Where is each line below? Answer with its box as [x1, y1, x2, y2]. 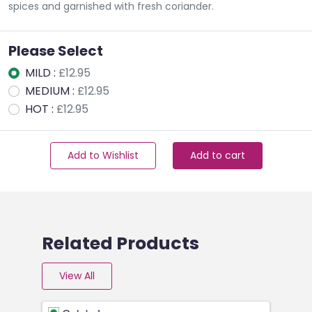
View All [59, 268, 95, 283]
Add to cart [189, 148, 245, 162]
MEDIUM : [25, 82, 77, 99]
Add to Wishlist [67, 148, 139, 162]
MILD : [25, 64, 58, 81]
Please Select [8, 40, 103, 61]
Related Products [42, 231, 199, 256]
